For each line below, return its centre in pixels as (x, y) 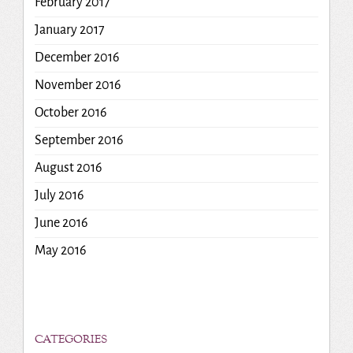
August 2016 (68, 168)
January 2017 (69, 30)
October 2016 (70, 113)
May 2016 (60, 251)
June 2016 (61, 223)
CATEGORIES (71, 340)
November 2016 (77, 85)
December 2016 (76, 58)
